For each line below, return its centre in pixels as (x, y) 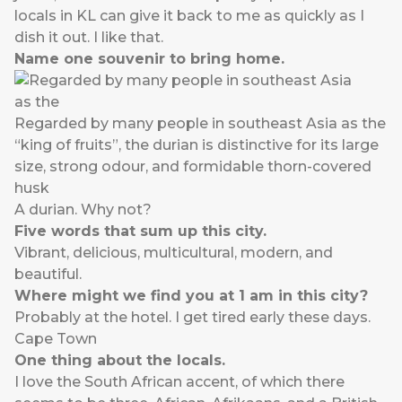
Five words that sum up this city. (140, 232)
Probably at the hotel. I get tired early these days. (192, 318)
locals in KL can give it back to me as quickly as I (189, 16)
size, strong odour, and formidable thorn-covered (193, 167)
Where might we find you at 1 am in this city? (191, 296)
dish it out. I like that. (89, 38)
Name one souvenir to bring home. (149, 59)
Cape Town (56, 339)
